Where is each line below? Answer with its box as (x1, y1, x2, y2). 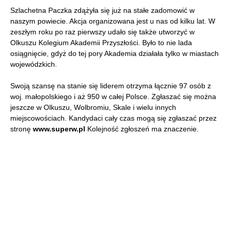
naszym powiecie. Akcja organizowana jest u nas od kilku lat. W (10, 17, 215, 26)
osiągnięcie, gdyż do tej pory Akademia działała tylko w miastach (10, 49, 219, 58)
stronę (10, 125, 33, 133)
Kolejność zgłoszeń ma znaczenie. (85, 125, 199, 133)
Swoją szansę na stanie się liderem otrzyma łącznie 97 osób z (10, 82, 211, 90)
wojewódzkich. (10, 60, 57, 69)
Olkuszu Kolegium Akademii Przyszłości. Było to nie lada (10, 39, 192, 47)
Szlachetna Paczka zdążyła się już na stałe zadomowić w (10, 6, 195, 15)
